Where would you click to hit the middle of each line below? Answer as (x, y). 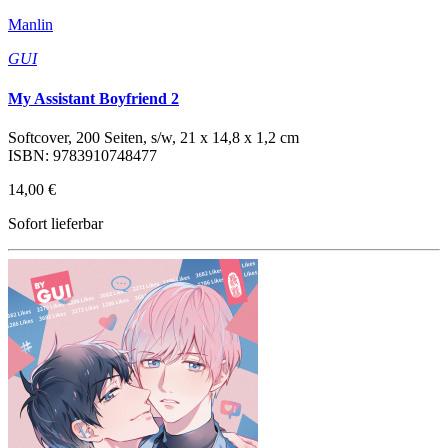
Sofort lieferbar (55, 223)
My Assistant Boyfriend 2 (93, 98)
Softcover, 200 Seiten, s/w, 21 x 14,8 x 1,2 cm (153, 137)
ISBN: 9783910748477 (82, 155)
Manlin (30, 25)
